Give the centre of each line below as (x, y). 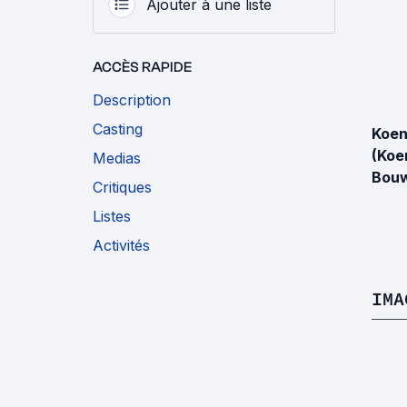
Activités (121, 245)
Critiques (122, 187)
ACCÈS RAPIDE (142, 67)
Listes (112, 216)
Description (132, 100)
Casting (118, 129)
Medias (117, 158)
